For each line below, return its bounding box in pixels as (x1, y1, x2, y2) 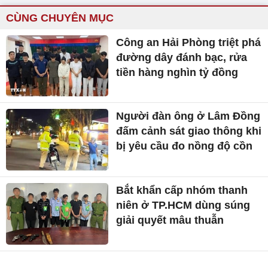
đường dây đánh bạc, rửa (116, 51, 248, 63)
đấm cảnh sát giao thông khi (116, 125, 262, 138)
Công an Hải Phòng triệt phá (116, 36, 261, 48)
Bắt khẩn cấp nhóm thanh (116, 184, 248, 197)
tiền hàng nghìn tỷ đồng (116, 66, 239, 78)
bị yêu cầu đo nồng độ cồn (116, 140, 253, 153)
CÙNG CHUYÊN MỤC (6, 11, 114, 24)
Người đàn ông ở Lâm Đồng (116, 110, 261, 123)
